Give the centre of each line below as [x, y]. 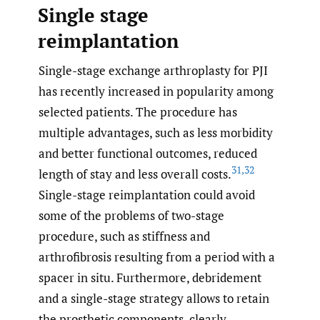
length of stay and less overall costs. [135, 174]
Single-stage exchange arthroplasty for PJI [153, 70]
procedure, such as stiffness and [124, 236]
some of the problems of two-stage [131, 215]
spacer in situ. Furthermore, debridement [150, 277]
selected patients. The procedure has [138, 112]
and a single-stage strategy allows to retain [154, 298]
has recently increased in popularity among [156, 91]
